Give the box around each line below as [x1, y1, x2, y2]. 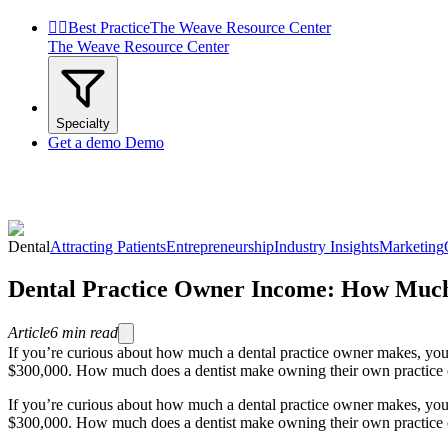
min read [62, 323, 118, 341]
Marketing [379, 238, 444, 255]
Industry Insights [274, 238, 379, 255]
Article [8, 323, 50, 341]
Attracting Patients [50, 238, 166, 255]
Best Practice [68, 19, 150, 36]
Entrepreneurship [166, 238, 274, 255]
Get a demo [48, 134, 121, 151]
